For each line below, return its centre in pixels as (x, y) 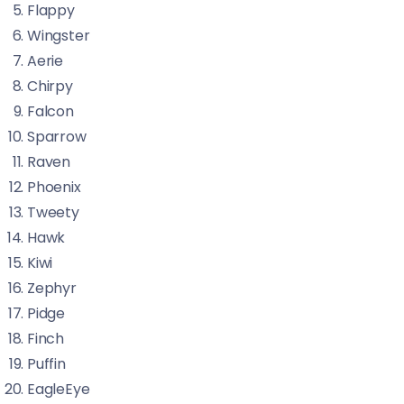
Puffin (46, 364)
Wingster (59, 36)
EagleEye (59, 389)
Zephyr (52, 288)
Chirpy (50, 86)
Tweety (53, 212)
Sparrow (57, 137)
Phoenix (54, 187)
